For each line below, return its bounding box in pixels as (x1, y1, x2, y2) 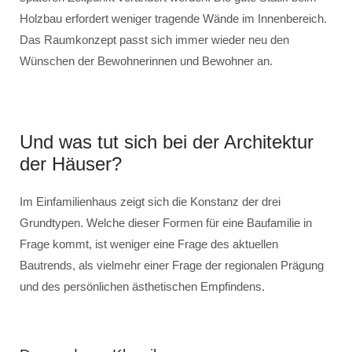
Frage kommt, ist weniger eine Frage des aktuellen (20, 237, 278, 251)
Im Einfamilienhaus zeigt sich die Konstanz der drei (20, 195, 280, 208)
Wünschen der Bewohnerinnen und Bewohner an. (20, 54, 273, 68)
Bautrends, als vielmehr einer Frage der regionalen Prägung (20, 258, 324, 272)
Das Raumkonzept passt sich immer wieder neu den (20, 33, 289, 46)
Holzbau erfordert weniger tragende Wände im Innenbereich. (20, 12, 327, 25)
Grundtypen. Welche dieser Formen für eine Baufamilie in (20, 216, 312, 229)
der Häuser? (20, 153, 122, 174)
